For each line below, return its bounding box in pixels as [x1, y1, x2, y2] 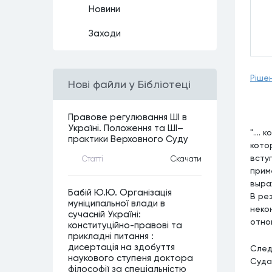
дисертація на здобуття [68, 242, 175, 253]
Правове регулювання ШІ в [68, 112, 187, 123]
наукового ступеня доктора [68, 253, 193, 263]
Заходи [89, 28, 121, 39]
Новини [89, 4, 120, 15]
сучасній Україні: [68, 209, 141, 220]
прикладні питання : [68, 231, 154, 242]
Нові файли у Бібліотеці [68, 78, 191, 90]
